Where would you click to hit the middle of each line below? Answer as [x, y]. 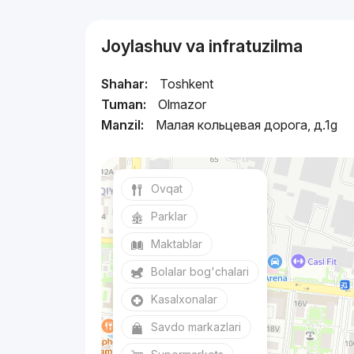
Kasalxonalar [185, 299]
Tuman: [124, 104]
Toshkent [187, 84]
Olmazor [183, 104]
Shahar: [125, 84]
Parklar [169, 216]
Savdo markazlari [196, 327]
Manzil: [123, 125]
